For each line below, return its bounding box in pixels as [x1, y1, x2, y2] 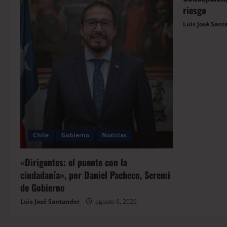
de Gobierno [20, 180, 65, 194]
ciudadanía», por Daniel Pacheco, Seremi [20, 168, 170, 181]
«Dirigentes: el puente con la [20, 155, 127, 169]
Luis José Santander [20, 197, 80, 206]
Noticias [102, 130, 127, 139]
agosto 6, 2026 [94, 197, 137, 206]
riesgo [183, 4, 206, 17]
